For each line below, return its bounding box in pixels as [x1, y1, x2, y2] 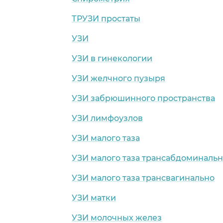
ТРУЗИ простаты [72, 13, 140, 23]
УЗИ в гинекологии [72, 53, 152, 63]
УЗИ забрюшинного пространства [72, 93, 215, 103]
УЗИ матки [72, 193, 116, 203]
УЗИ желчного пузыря [72, 73, 165, 83]
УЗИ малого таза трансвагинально [72, 173, 215, 183]
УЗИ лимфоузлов [72, 113, 143, 123]
